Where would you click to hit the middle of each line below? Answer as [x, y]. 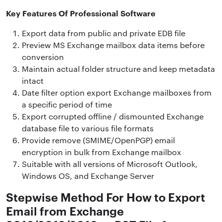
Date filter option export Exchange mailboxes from [117, 92]
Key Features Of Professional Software [81, 13]
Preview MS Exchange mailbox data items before [113, 45]
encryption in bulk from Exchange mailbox [102, 152]
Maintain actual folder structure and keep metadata [118, 68]
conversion [43, 56]
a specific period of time [67, 104]
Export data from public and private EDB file [104, 33]
